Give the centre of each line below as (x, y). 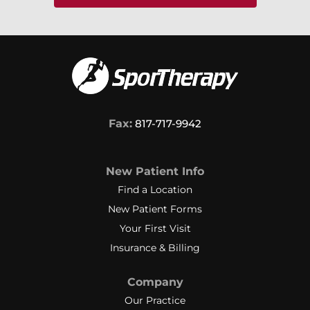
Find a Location (155, 190)
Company (155, 282)
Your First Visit (155, 229)
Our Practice (155, 301)
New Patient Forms (155, 209)
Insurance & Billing (155, 248)
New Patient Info (155, 172)
